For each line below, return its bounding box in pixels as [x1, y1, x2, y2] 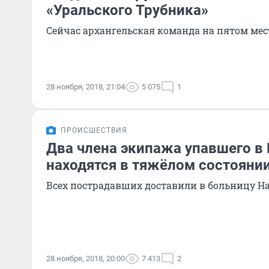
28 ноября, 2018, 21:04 [46, 82, 125, 91]
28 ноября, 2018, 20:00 [46, 254, 125, 263]
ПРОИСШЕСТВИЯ [61, 126, 127, 134]
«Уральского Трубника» [46, 2, 208, 19]
